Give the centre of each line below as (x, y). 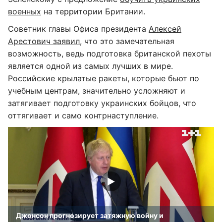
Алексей (165, 29)
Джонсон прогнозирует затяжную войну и (90, 215)
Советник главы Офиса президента (78, 29)
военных (25, 11)
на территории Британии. (93, 11)
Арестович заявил (44, 41)
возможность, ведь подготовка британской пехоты (110, 54)
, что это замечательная (127, 41)
